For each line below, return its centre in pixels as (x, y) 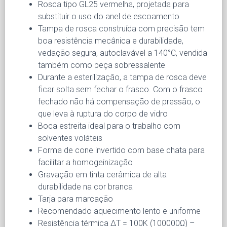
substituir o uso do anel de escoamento (109, 16)
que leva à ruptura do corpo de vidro (103, 113)
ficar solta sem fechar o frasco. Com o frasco (120, 89)
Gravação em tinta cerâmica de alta (102, 174)
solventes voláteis (70, 138)
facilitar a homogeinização (85, 162)
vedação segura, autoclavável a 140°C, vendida (123, 53)
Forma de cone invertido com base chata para (121, 150)
